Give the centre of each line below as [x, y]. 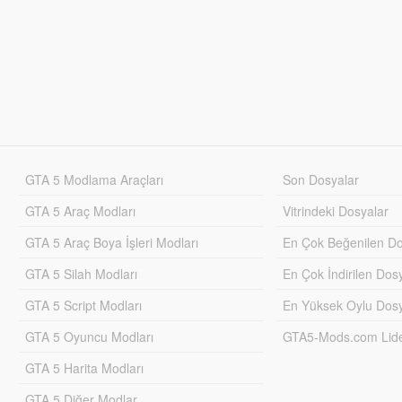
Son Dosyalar [321, 179]
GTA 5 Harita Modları [84, 367]
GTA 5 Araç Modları [80, 210]
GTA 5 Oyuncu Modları [89, 336]
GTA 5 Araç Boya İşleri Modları [111, 242]
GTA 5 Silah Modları [81, 273]
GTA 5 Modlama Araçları [94, 179]
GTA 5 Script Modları [83, 305]
